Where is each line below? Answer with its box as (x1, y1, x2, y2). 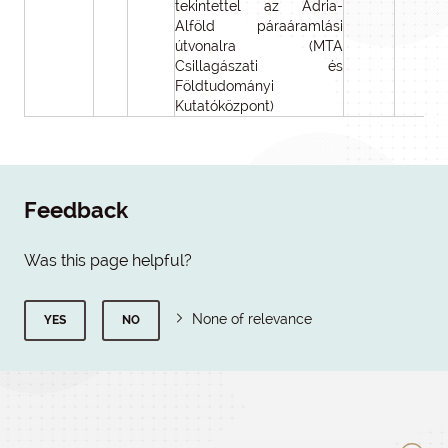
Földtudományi (175, 78, 274, 94)
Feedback (24, 198, 128, 223)
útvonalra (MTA (175, 38, 343, 54)
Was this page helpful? (24, 251, 192, 270)
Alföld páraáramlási (175, 18, 343, 34)
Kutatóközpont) (175, 98, 274, 114)
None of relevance (192, 311, 312, 327)
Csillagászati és (175, 58, 343, 74)
